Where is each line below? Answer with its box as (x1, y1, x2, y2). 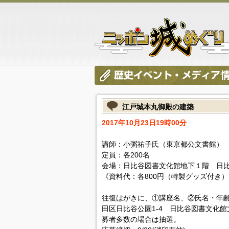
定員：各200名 (101, 151, 150, 159)
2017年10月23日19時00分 (101, 119, 187, 127)
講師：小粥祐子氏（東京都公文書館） (101, 140, 223, 148)
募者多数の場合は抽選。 (101, 215, 180, 223)
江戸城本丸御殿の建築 (122, 103, 194, 111)
